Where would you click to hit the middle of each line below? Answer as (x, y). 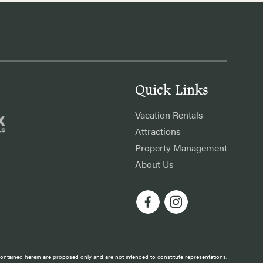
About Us (154, 164)
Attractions (158, 131)
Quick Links (172, 90)
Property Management (181, 148)
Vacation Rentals (169, 115)
